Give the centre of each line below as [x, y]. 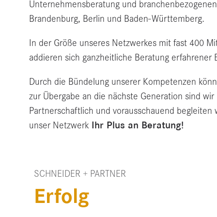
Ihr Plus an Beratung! [138, 125]
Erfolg [62, 196]
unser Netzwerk [60, 125]
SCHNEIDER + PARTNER [80, 174]
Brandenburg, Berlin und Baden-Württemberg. [117, 19]
